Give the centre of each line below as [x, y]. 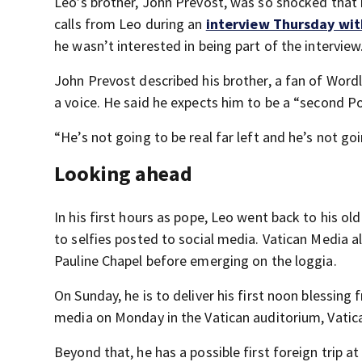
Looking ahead [124, 173]
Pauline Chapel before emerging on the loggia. [196, 261]
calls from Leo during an [130, 24]
